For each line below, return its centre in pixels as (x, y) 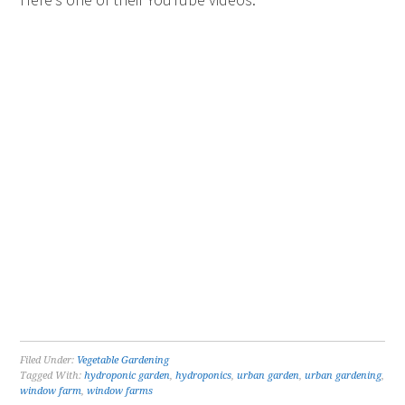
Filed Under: (49, 360)
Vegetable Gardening (123, 360)
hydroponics (204, 376)
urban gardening (344, 376)
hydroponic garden (127, 376)
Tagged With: (52, 376)
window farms (120, 391)
